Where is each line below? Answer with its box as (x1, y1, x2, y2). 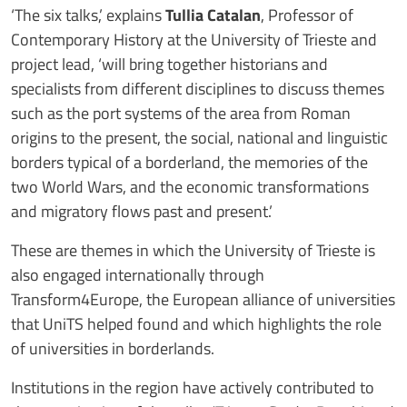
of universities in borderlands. (11, 335, 214, 361)
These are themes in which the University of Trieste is (11, 237, 375, 263)
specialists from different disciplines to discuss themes (11, 75, 384, 101)
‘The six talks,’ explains (11, 2, 165, 27)
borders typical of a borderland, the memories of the (11, 149, 368, 174)
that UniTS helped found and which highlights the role (11, 311, 382, 336)
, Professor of (261, 2, 353, 27)
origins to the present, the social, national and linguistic (11, 124, 388, 150)
